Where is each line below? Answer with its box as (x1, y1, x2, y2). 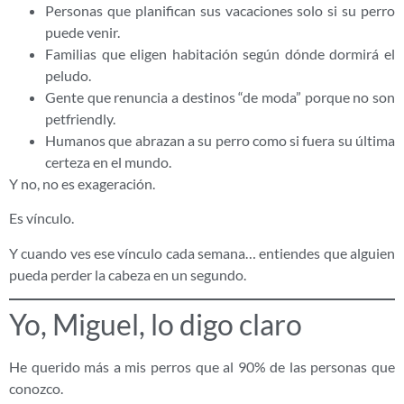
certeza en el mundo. (45, 153, 171, 171)
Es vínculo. (9, 209, 74, 227)
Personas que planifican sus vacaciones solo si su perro (45, 2, 395, 20)
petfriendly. (45, 110, 115, 128)
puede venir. (45, 23, 120, 41)
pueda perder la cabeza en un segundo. (9, 265, 246, 283)
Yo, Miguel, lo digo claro (9, 307, 302, 343)
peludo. (45, 67, 91, 85)
